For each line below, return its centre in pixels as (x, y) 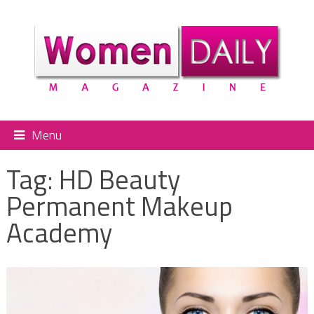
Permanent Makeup (119, 206)
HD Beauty (119, 179)
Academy (59, 232)
